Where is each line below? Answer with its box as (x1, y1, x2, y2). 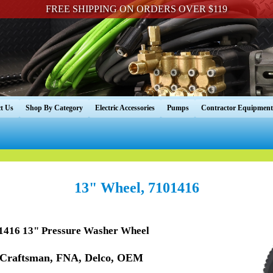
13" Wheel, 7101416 (74, 179, 199, 196)
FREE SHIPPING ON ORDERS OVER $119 (45, 4, 227, 14)
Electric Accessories (95, 104, 155, 113)
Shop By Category (26, 104, 83, 113)
